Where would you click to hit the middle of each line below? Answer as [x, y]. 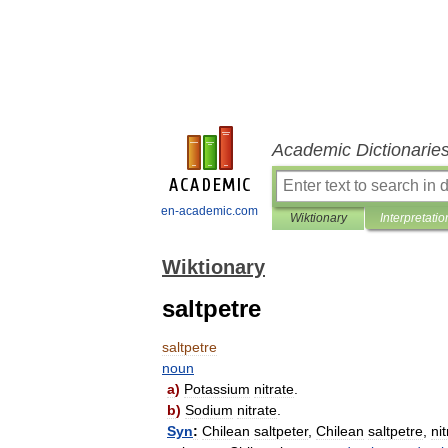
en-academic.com [209, 211]
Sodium [209, 410]
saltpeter [281, 431]
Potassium [217, 389]
